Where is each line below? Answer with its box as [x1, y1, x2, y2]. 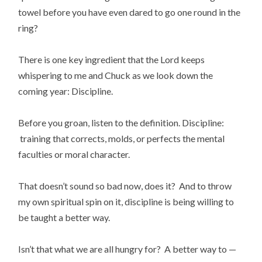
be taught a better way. [18, 212, 111, 223]
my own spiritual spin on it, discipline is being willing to [18, 196, 235, 208]
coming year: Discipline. [18, 85, 113, 96]
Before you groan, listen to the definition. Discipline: [18, 117, 225, 129]
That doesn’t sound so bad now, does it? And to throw [18, 180, 232, 192]
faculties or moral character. [18, 149, 130, 160]
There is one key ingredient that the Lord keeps [18, 53, 205, 65]
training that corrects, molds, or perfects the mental [18, 133, 225, 144]
